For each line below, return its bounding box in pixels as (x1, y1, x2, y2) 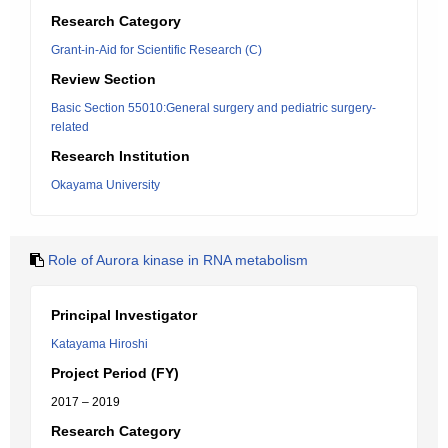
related (51, 120, 89, 134)
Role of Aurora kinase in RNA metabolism (48, 252, 308, 268)
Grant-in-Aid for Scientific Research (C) (51, 43, 262, 57)
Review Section (51, 71, 156, 87)
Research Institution (51, 148, 190, 164)
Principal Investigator (51, 307, 197, 323)
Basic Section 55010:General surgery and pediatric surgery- (51, 101, 376, 115)
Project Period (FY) (51, 365, 179, 381)
